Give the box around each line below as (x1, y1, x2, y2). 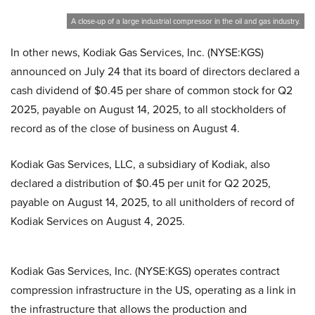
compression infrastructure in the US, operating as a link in (11, 282, 296, 299)
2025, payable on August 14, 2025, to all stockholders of (11, 101, 286, 118)
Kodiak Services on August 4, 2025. (11, 213, 185, 230)
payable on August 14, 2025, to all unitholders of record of (11, 194, 295, 211)
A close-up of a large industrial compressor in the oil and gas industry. (71, 15, 300, 27)
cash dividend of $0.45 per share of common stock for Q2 (11, 82, 292, 99)
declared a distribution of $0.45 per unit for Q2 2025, (11, 175, 271, 192)
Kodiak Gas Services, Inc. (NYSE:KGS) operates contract (11, 263, 280, 280)
